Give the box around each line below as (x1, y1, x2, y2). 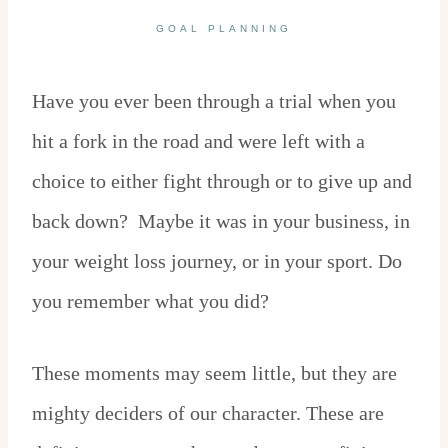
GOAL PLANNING (156, 23, 292, 35)
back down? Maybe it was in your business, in (32, 210, 410, 233)
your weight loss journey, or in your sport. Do (32, 250, 402, 273)
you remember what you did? (32, 290, 269, 313)
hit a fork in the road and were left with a (32, 130, 365, 153)
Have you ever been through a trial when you (32, 90, 396, 113)
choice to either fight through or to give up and (32, 170, 412, 193)
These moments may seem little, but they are (32, 362, 397, 385)
